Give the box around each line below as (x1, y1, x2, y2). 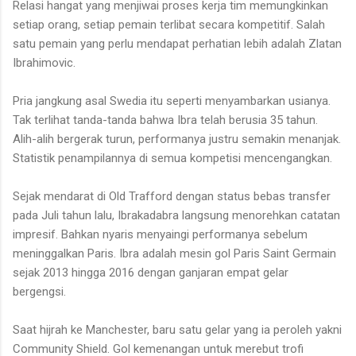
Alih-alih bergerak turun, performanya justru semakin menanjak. (13, 131, 341, 146)
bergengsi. (13, 284, 69, 299)
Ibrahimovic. (13, 55, 75, 70)
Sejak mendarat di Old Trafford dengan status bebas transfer (13, 188, 331, 203)
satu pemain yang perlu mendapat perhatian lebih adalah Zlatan (13, 36, 342, 51)
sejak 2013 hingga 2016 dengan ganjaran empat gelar (13, 265, 288, 280)
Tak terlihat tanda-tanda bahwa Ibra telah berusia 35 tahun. (13, 112, 318, 127)
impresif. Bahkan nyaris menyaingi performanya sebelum (13, 226, 308, 242)
